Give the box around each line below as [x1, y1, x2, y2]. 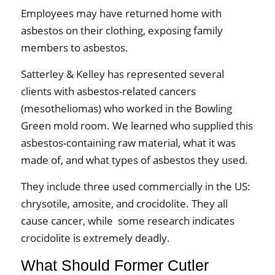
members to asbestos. [20, 41, 128, 55]
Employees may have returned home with [20, 6, 222, 21]
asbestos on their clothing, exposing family [20, 23, 223, 38]
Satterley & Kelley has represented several [20, 67, 224, 82]
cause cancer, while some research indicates [20, 214, 234, 228]
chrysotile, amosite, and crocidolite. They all [20, 196, 228, 211]
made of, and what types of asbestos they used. [20, 153, 248, 168]
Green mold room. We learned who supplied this [20, 118, 253, 133]
